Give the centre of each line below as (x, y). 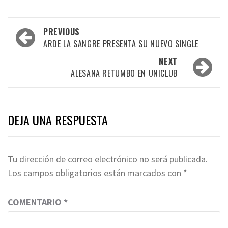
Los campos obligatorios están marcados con (95, 173)
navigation (42, 47)
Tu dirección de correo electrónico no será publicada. (108, 159)
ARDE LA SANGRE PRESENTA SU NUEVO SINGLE (121, 44)
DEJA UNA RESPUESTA (58, 119)
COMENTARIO (36, 202)
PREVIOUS (62, 31)
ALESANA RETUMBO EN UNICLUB (124, 73)
